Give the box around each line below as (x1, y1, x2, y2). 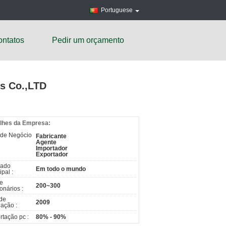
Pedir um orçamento (52, 36, 124, 44)
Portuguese (101, 7, 133, 14)
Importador (36, 145, 68, 152)
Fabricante (36, 133, 67, 140)
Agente (36, 139, 56, 146)
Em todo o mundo (36, 165, 86, 173)
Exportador (36, 151, 68, 158)
